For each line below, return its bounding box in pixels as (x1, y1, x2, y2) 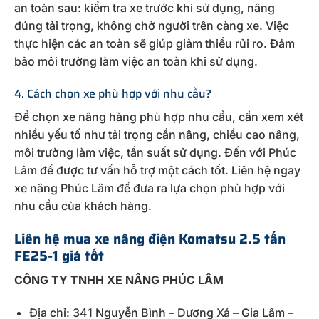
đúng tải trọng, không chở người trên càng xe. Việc (14, 18, 289, 33)
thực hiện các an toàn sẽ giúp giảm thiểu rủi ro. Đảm (14, 36, 295, 51)
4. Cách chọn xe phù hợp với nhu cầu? (14, 85, 211, 103)
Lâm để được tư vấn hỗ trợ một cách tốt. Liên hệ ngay (14, 163, 300, 178)
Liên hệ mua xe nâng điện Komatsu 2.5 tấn (14, 228, 286, 250)
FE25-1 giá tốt (14, 245, 104, 267)
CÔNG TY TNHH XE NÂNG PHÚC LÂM (14, 272, 224, 287)
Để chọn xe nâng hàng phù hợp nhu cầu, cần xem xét (14, 110, 303, 125)
